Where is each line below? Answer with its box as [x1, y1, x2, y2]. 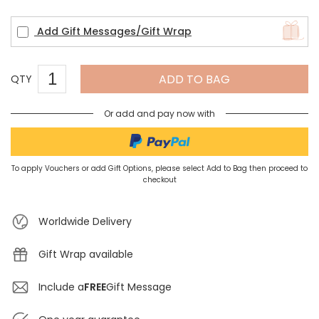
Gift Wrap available [38, 247, 133, 262]
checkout [142, 174, 177, 186]
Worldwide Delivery [38, 214, 132, 229]
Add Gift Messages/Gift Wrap [37, 24, 192, 39]
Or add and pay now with [104, 108, 215, 120]
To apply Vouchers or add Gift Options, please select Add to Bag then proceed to [11, 163, 308, 174]
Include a [38, 280, 84, 295]
